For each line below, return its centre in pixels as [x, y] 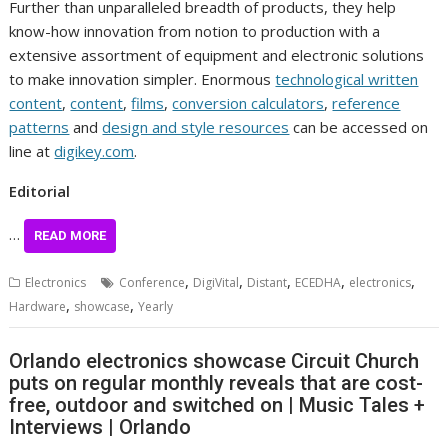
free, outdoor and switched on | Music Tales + [217, 405]
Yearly [156, 306]
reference [366, 102]
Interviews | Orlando [100, 427]
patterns [39, 126]
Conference [152, 282]
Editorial [40, 190]
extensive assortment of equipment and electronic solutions [217, 54]
